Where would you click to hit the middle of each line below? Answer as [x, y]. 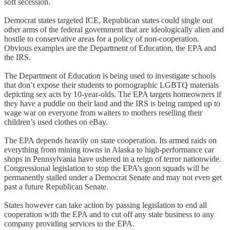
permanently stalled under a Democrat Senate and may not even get [113, 177]
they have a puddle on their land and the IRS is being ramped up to [112, 103]
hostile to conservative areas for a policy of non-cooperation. [102, 39]
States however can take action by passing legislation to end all [106, 205]
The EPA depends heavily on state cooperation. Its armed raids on [110, 140]
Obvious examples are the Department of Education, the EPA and [110, 48]
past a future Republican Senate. [56, 186]
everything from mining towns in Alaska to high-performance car [109, 149]
